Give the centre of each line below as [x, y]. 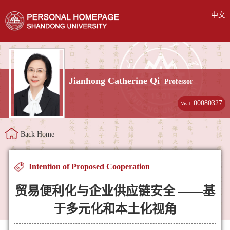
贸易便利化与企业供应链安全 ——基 [115, 191]
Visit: [187, 103]
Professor [179, 82]
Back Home [37, 135]
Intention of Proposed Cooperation [89, 166]
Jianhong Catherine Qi [114, 81]
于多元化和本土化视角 [115, 209]
